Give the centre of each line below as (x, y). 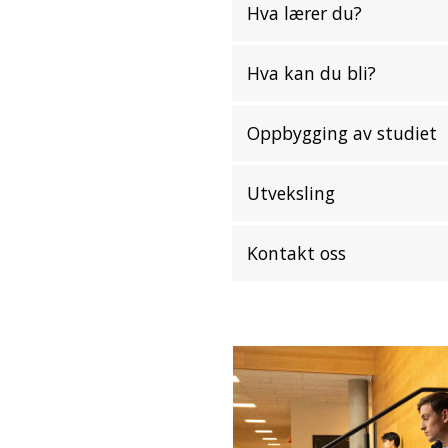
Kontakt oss (296, 253)
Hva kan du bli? (311, 73)
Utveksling (291, 193)
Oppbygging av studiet (342, 133)
